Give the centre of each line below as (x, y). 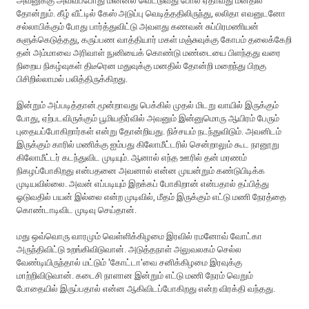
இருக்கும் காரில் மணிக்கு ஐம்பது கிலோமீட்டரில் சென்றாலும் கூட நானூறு (148, 144)
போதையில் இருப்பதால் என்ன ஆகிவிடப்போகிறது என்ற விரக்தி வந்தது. (146, 288)
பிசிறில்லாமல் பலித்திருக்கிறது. (72, 79)
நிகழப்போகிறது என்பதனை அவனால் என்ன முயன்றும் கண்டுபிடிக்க (141, 170)
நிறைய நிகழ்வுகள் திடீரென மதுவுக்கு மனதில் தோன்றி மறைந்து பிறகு (142, 66)
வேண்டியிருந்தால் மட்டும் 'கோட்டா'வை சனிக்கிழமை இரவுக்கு (130, 262)
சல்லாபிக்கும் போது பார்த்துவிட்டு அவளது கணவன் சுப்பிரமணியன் (138, 26)
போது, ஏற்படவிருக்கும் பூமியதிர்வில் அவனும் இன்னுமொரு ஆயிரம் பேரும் (148, 118)
